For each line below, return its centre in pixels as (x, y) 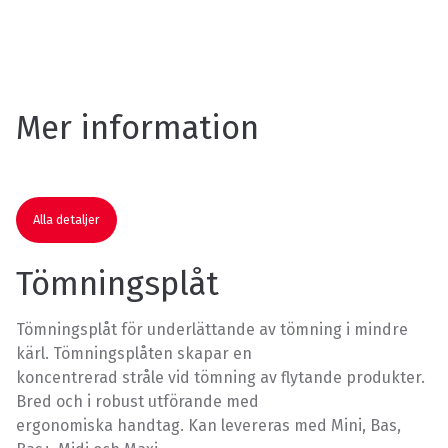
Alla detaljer (66, 220)
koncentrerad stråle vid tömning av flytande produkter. (220, 378)
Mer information (137, 127)
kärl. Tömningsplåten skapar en (134, 354)
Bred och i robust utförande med (137, 402)
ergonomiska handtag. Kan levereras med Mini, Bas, (208, 426)
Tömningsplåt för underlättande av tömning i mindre (212, 330)
